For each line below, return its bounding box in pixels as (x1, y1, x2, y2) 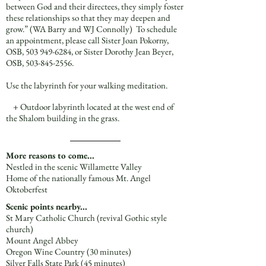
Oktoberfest (6, 183, 47, 195)
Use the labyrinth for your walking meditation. (6, 80, 167, 91)
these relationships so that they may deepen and (6, 12, 170, 23)
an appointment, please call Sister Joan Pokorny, (6, 34, 169, 46)
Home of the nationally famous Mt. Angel (6, 172, 151, 183)
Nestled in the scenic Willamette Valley (6, 161, 142, 172)
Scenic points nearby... (6, 201, 87, 212)
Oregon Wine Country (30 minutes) (6, 246, 131, 257)
